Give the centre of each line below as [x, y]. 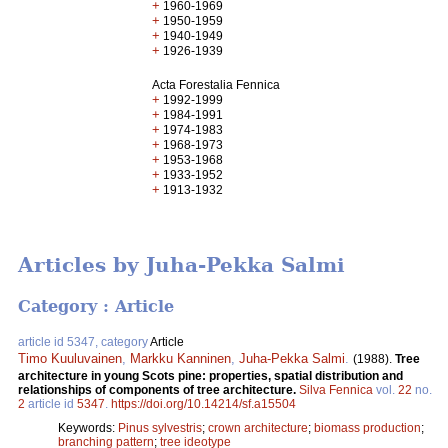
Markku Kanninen [180, 358]
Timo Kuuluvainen [70, 358]
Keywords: [88, 427]
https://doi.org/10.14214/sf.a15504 [203, 403]
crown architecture [258, 427]
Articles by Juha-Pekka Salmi [181, 265]
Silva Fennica [336, 389]
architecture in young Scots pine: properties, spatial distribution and [210, 375]
